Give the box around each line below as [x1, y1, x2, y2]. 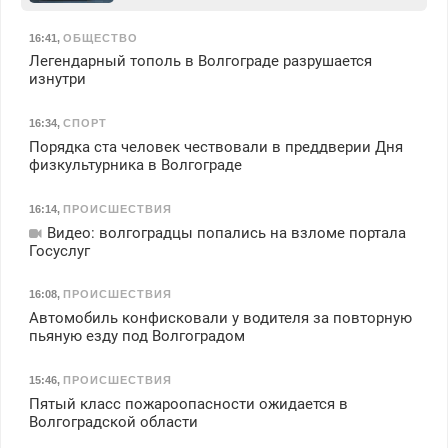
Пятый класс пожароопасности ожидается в [28, 394, 348, 413]
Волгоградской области [28, 412, 198, 431]
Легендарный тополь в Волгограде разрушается [28, 52, 372, 71]
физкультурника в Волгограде [28, 156, 242, 175]
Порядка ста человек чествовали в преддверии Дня [28, 138, 403, 157]
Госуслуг [28, 241, 90, 260]
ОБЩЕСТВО [62, 31, 138, 44]
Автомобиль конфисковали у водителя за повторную [28, 309, 412, 328]
